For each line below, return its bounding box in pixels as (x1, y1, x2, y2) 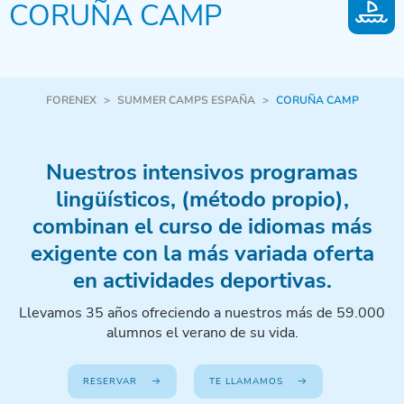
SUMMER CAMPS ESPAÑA (116, 93, 255, 108)
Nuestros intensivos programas (46, 158, 358, 188)
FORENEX (45, 93, 96, 108)
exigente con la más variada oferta (30, 239, 374, 269)
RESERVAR (82, 375, 137, 389)
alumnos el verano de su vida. (106, 323, 298, 344)
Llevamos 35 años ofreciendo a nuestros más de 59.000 (19, 303, 385, 324)
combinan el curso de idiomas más (32, 212, 372, 242)
